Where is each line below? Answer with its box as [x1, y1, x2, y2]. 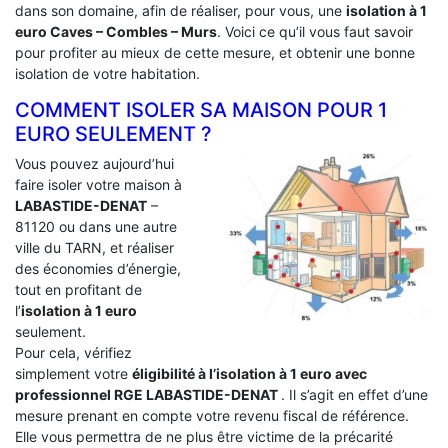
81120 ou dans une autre [15, 217, 177, 235]
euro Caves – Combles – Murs [15, 22, 217, 40]
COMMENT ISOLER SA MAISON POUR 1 [15, 97, 387, 122]
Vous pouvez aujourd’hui [15, 154, 174, 172]
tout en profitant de [15, 280, 142, 298]
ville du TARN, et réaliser [15, 238, 174, 256]
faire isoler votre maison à [15, 175, 182, 193]
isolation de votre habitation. [15, 64, 200, 82]
